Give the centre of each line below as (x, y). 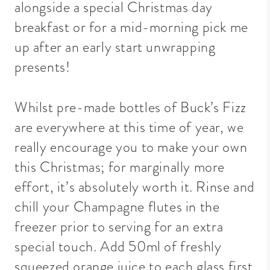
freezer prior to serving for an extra (119, 226)
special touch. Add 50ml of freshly (118, 246)
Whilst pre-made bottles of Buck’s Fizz (130, 107)
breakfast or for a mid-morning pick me (131, 27)
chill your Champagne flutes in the (117, 206)
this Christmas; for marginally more (120, 166)
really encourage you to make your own (131, 146)
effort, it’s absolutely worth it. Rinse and (135, 186)
